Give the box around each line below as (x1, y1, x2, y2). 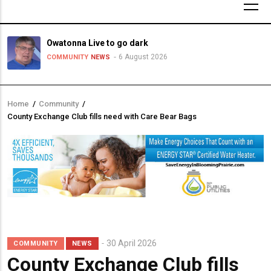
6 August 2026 (119, 53, 168, 61)
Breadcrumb (7, 103, 87, 121)
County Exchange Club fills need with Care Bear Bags (7, 112, 197, 121)
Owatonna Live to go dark (47, 38, 148, 48)
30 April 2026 (106, 238, 157, 248)
